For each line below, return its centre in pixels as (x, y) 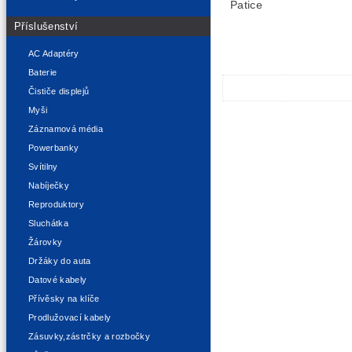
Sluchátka (49, 224)
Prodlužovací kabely (70, 318)
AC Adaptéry (54, 54)
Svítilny (43, 167)
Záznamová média (66, 129)
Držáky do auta (60, 261)
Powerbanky (54, 148)
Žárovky (46, 242)
